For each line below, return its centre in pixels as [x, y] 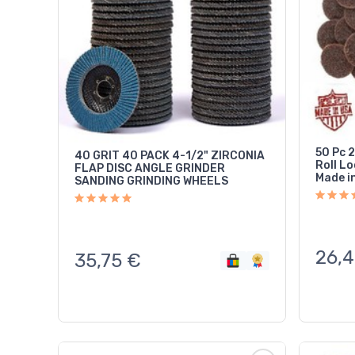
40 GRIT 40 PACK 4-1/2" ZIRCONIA [170, 155]
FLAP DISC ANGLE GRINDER [150, 168]
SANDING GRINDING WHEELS [151, 181]
